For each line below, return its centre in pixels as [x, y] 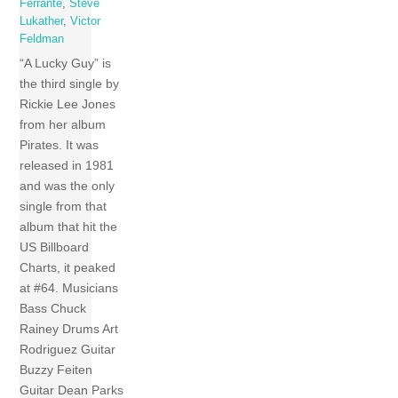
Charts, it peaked [68, 268]
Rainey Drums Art [69, 329]
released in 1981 [67, 166]
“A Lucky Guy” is [66, 64]
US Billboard [55, 247]
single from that [64, 207]
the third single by [70, 84]
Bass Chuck [53, 309]
